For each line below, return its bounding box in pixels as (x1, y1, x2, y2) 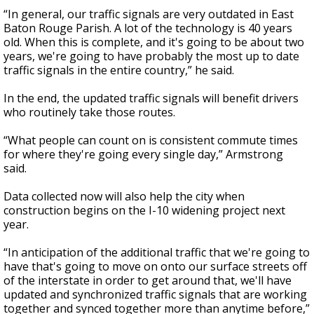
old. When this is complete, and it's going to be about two (4, 34, 304, 50)
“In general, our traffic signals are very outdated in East (4, 6, 294, 22)
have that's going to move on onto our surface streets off (4, 259, 307, 275)
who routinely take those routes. (4, 104, 175, 121)
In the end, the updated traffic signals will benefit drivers (4, 90, 299, 107)
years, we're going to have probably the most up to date (4, 48, 299, 64)
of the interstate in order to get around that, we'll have (4, 273, 292, 289)
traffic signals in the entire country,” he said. (4, 62, 237, 78)
